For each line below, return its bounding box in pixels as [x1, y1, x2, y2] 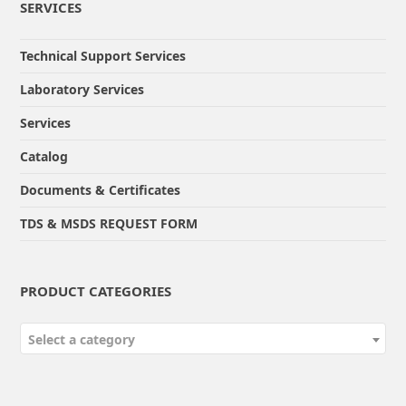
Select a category [28, 331, 136, 349]
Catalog [20, 148, 69, 166]
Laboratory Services [20, 81, 145, 99]
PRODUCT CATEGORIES [20, 282, 172, 301]
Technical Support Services [20, 47, 187, 65]
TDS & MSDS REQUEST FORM [20, 215, 198, 233]
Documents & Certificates [20, 181, 181, 199]
